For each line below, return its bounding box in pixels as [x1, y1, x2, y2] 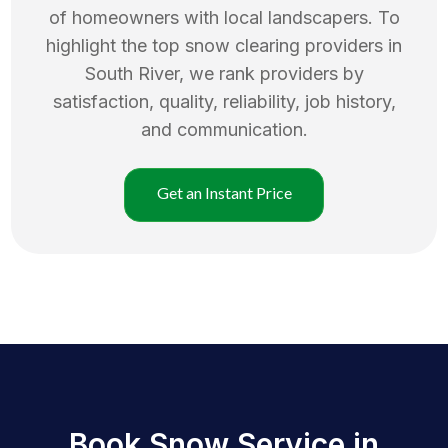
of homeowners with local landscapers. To [48, 6, 400, 28]
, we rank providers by [178, 62, 364, 84]
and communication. [140, 118, 308, 140]
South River [84, 62, 179, 84]
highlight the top [46, 34, 185, 56]
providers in [305, 34, 402, 56]
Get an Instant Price [156, 182, 292, 202]
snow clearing [185, 34, 300, 56]
